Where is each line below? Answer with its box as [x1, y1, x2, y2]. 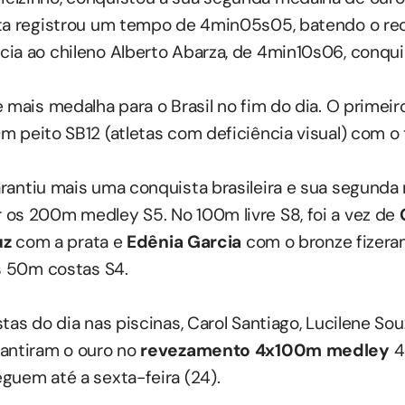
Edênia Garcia [127, 231, 246, 254]
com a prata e [15, 231, 127, 254]
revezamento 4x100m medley [140, 339, 390, 363]
